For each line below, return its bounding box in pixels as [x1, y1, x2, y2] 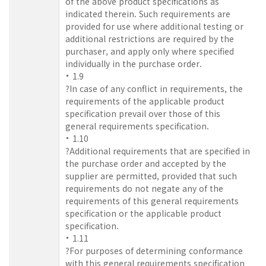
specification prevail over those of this [65, 107, 220, 119]
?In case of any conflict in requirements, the [65, 82, 243, 94]
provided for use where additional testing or [65, 20, 243, 32]
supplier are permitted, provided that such [65, 169, 237, 182]
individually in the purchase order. [65, 57, 202, 69]
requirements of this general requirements [65, 194, 239, 207]
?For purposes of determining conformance [65, 244, 243, 256]
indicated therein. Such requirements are [65, 7, 230, 20]
